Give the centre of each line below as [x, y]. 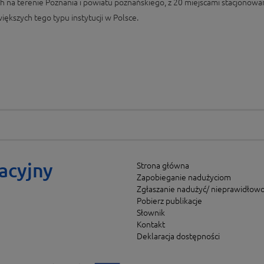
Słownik [151, 213]
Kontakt [151, 225]
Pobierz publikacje [169, 201]
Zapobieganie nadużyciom [184, 178]
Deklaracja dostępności [178, 237]
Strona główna [163, 166]
